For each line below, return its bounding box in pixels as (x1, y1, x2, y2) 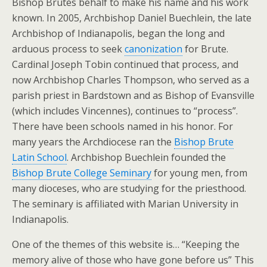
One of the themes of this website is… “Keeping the (12, 238, 240, 251)
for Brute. (182, 42, 228, 55)
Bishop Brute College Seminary (12, 166, 151, 179)
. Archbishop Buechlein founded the (67, 151, 226, 164)
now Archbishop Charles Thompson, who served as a (12, 73, 249, 86)
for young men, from (151, 166, 247, 179)
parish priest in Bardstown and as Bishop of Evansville (12, 89, 254, 102)
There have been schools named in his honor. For (12, 120, 233, 133)
